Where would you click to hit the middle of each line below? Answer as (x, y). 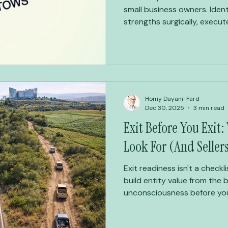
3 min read (209, 108)
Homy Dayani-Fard (172, 99)
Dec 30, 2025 (165, 108)
